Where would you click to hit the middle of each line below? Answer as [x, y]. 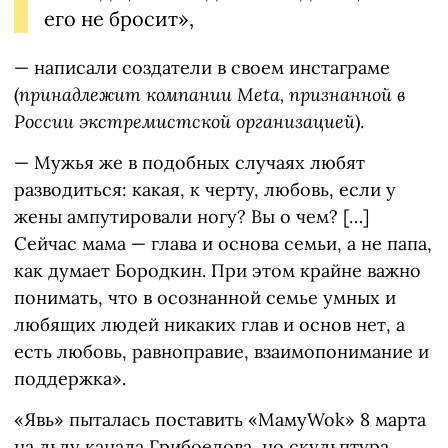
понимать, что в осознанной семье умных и [205, 298]
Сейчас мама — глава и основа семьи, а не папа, [223, 244]
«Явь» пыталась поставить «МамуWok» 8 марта [220, 420]
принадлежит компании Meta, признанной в [212, 95]
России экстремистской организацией [184, 122]
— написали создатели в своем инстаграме [202, 68]
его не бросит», [119, 19]
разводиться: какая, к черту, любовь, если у [205, 190]
